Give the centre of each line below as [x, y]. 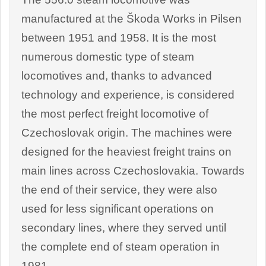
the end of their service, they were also [119, 190]
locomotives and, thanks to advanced [117, 76]
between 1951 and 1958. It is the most [119, 38]
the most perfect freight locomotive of [115, 114]
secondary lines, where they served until [124, 228]
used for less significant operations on [118, 209]
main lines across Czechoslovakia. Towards [133, 171]
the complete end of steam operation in [121, 247]
